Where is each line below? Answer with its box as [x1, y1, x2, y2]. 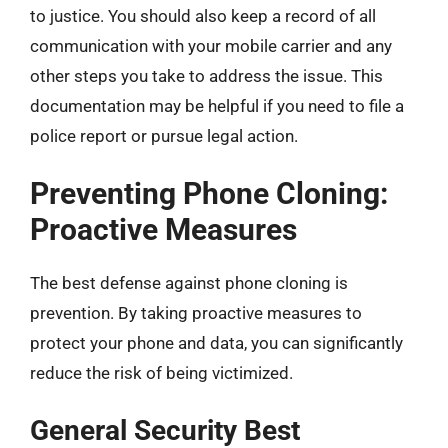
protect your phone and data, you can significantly [30, 333, 403, 353]
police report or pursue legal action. [30, 125, 298, 146]
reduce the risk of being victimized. [30, 363, 293, 383]
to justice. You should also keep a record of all [30, 5, 376, 26]
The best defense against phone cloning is [30, 273, 348, 293]
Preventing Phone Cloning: [30, 176, 388, 211]
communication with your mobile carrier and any [30, 35, 392, 56]
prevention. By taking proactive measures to [30, 303, 362, 323]
